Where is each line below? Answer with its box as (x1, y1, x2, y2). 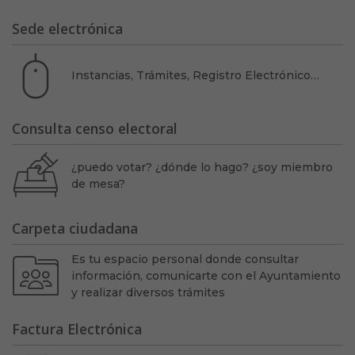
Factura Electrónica (12, 319, 142, 338)
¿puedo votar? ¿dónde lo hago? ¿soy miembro (71, 159, 333, 174)
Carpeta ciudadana (12, 218, 138, 238)
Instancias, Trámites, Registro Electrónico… (71, 68, 319, 83)
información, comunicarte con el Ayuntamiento (71, 268, 341, 283)
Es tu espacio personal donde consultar (71, 251, 299, 266)
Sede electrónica (12, 18, 123, 38)
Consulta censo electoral (12, 118, 177, 138)
